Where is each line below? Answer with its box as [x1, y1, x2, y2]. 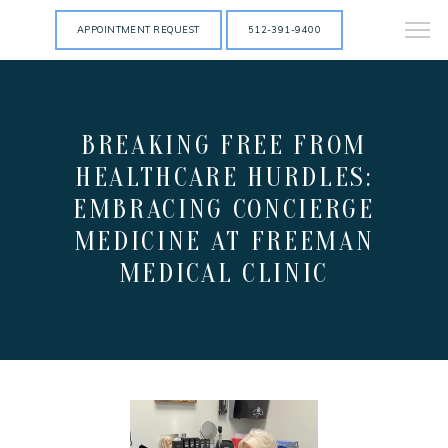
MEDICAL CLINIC [118, 258, 330, 289]
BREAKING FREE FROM [80, 130, 367, 161]
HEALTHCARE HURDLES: [75, 162, 373, 193]
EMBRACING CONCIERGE [73, 194, 375, 225]
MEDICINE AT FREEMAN [73, 226, 375, 257]
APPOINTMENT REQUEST [76, 24, 200, 35]
